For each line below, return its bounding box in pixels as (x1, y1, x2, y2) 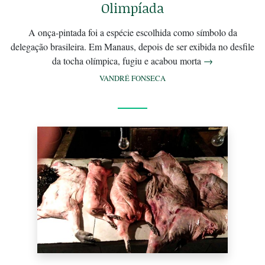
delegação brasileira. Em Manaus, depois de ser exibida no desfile (11, 40, 254, 53)
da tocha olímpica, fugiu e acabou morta (52, 54, 203, 67)
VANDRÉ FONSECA (99, 72, 166, 83)
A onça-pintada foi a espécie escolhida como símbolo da (28, 25, 237, 38)
